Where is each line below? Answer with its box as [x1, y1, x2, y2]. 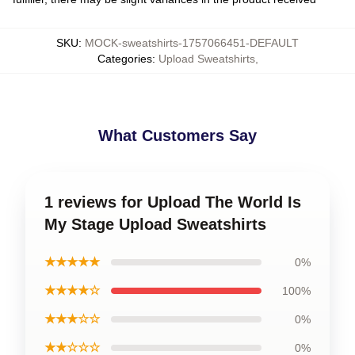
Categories [97, 52, 152, 65]
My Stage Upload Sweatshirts [44, 216, 266, 233]
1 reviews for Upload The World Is [44, 193, 301, 211]
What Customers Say [98, 127, 257, 144]
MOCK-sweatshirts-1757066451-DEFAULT [85, 36, 299, 49]
